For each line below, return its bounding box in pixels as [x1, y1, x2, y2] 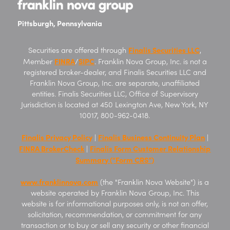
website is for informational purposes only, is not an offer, [22, 199, 208, 208]
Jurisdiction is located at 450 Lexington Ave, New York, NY [21, 100, 209, 109]
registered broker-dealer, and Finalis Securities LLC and [23, 67, 206, 77]
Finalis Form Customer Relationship [90, 143, 211, 154]
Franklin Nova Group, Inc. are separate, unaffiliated [30, 78, 200, 88]
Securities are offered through [28, 45, 129, 55]
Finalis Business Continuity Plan [98, 132, 205, 142]
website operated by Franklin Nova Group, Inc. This [30, 188, 199, 198]
